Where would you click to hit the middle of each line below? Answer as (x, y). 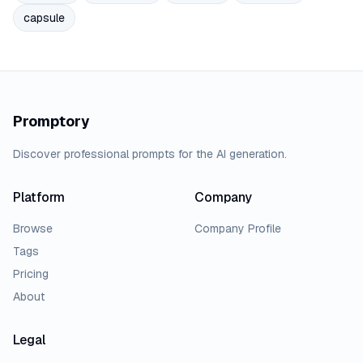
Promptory (51, 122)
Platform (39, 198)
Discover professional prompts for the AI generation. (150, 154)
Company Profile (238, 229)
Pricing (31, 274)
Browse (33, 229)
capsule (44, 18)
